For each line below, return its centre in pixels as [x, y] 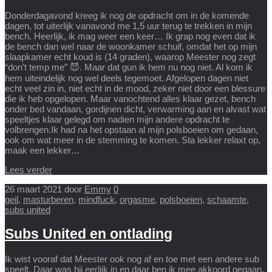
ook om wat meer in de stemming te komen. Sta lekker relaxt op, [133, 140]
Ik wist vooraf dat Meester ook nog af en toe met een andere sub [132, 259]
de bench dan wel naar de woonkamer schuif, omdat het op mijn [131, 47]
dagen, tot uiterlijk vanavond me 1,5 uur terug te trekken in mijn [128, 26]
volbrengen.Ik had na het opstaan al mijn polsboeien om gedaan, [131, 130]
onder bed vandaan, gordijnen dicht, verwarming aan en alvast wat [135, 109]
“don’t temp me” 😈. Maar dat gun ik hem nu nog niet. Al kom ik [129, 67]
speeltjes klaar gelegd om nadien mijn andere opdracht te [117, 120]
